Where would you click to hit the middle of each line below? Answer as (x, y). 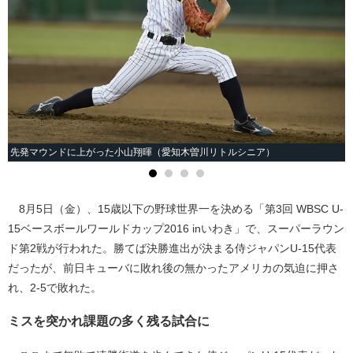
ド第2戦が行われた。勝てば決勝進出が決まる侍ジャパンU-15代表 (172, 248)
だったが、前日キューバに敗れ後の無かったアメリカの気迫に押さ (173, 268)
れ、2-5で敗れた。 (55, 287)
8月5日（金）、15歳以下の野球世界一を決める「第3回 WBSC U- (176, 208)
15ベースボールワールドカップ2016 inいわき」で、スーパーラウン (176, 228)
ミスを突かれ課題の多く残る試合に (109, 321)
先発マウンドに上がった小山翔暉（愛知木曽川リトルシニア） (143, 152)
